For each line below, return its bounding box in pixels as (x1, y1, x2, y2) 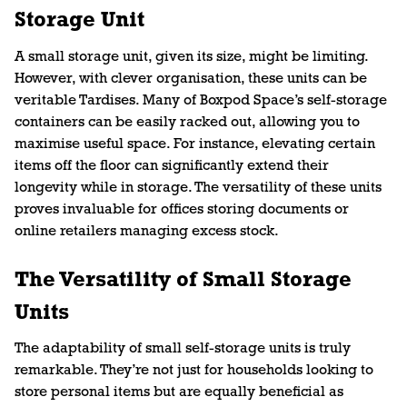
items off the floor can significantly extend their (14, 158, 329, 174)
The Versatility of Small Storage (14, 269, 352, 292)
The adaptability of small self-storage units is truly (14, 342, 351, 357)
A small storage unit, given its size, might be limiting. (14, 49, 368, 65)
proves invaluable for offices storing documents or (14, 202, 349, 217)
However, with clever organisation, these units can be (14, 71, 367, 86)
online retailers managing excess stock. (14, 223, 279, 239)
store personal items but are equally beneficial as (14, 385, 343, 401)
